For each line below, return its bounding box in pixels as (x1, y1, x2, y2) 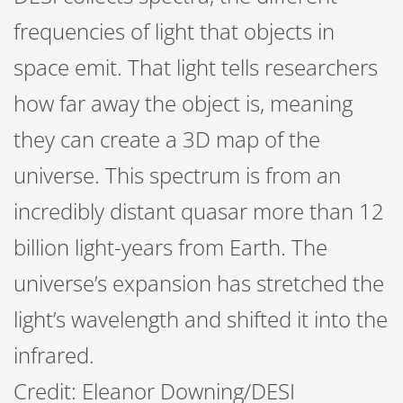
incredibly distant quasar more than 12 (13, 196, 384, 226)
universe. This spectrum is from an (13, 160, 341, 190)
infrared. (13, 340, 94, 370)
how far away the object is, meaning (13, 88, 353, 118)
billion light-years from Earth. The (13, 232, 327, 262)
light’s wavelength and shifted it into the (13, 304, 388, 334)
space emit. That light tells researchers (13, 52, 378, 82)
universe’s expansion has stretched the (13, 268, 384, 298)
